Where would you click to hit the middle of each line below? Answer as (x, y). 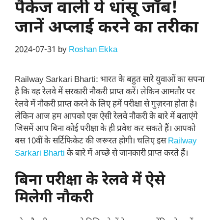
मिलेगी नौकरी (56, 199)
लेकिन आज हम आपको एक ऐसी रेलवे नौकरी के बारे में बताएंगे (106, 117)
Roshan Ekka (93, 50)
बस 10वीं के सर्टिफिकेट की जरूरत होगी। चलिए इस (91, 141)
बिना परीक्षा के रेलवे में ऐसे (90, 181)
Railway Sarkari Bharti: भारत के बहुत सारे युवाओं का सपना (110, 80)
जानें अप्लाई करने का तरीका (107, 29)
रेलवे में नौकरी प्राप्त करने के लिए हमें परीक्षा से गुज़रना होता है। (106, 104)
